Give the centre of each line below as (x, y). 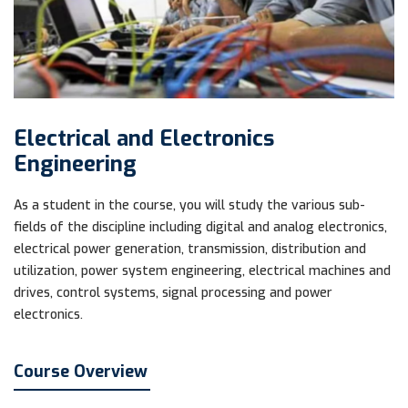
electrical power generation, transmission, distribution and (190, 249)
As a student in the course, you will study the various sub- (189, 205)
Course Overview (81, 371)
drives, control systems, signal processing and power (173, 292)
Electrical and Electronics (144, 138)
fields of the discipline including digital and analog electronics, (200, 227)
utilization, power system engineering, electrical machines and (202, 270)
